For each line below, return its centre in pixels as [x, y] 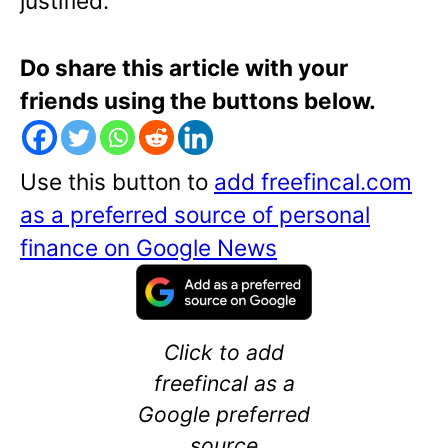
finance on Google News [148, 247]
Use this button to [117, 181]
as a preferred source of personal [195, 214]
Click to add [224, 351]
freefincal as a [224, 382]
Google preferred [224, 413]
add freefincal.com [313, 181]
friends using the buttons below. [198, 100]
